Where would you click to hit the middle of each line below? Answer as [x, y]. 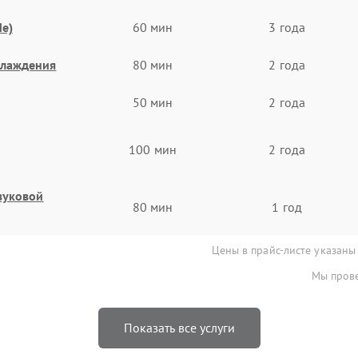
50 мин [153, 102]
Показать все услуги [179, 328]
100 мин [153, 149]
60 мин [153, 27]
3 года [287, 27]
